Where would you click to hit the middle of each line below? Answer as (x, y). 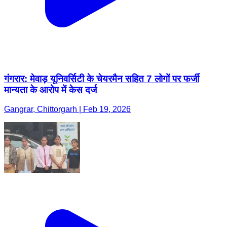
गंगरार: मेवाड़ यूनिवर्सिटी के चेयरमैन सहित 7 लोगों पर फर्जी (102, 79)
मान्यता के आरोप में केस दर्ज (50, 90)
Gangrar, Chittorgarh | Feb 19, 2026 (67, 109)
